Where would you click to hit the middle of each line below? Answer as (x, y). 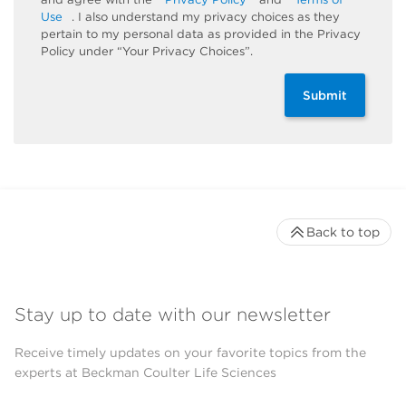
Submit (325, 95)
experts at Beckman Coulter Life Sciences (145, 372)
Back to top (343, 232)
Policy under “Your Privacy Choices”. (147, 51)
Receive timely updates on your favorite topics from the (190, 352)
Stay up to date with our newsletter (173, 314)
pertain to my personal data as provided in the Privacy (201, 34)
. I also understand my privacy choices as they (206, 16)
